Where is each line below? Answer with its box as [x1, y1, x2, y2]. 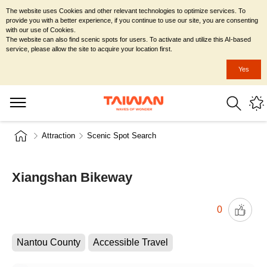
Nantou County [17, 237, 80, 247]
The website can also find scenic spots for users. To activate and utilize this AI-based [6, 36, 251, 43]
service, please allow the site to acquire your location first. [6, 45, 172, 52]
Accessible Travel [93, 237, 168, 247]
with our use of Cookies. [6, 26, 76, 33]
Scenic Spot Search [87, 131, 156, 140]
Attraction [42, 131, 75, 140]
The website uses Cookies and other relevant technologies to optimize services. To [6, 7, 246, 14]
